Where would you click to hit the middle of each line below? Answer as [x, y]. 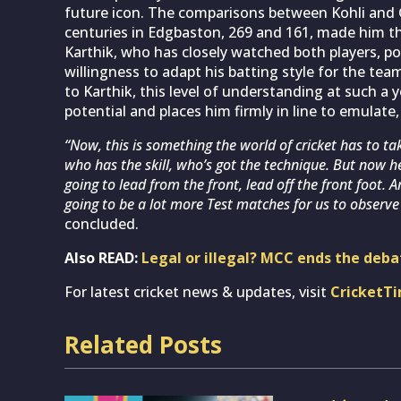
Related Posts [143, 344]
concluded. [102, 223]
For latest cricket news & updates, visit [197, 291]
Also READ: [103, 257]
